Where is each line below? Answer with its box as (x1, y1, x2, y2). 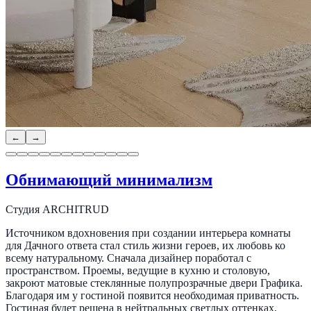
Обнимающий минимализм (6, 170, 212, 189)
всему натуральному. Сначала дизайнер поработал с (6, 251, 251, 264)
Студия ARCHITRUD (6, 203, 109, 215)
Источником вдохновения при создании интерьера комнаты (6, 226, 291, 239)
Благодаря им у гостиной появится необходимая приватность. (6, 289, 299, 301)
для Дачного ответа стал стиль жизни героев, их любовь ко (6, 239, 285, 251)
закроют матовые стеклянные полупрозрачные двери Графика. (6, 276, 303, 289)
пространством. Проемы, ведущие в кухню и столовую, (6, 264, 270, 276)
